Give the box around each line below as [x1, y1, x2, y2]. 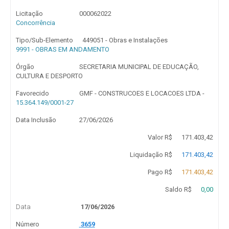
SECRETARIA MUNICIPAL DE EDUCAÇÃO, [79, 63, 199, 71]
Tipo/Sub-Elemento [16, 36, 73, 44]
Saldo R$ [165, 186, 192, 193]
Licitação [16, 10, 43, 17]
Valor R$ [147, 133, 172, 141]
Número [16, 220, 39, 228]
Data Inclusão [16, 116, 56, 124]
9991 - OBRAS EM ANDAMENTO [16, 45, 109, 53]
